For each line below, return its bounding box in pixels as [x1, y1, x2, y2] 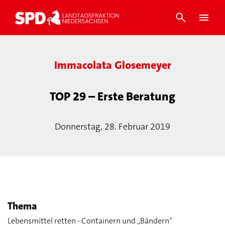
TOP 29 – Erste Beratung [50, 88, 175, 104]
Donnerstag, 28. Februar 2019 [55, 121, 170, 133]
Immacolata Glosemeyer [54, 58, 171, 72]
